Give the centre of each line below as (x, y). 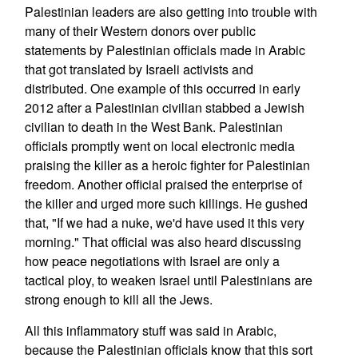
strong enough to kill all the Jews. (120, 299)
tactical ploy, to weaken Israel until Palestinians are (168, 280)
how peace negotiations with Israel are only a (152, 261)
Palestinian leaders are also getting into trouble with (171, 12)
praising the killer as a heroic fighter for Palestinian (167, 165)
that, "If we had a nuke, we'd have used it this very (164, 223)
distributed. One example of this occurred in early (162, 88)
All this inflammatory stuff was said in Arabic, (150, 330)
